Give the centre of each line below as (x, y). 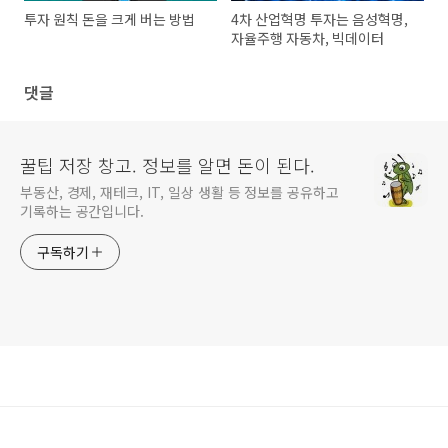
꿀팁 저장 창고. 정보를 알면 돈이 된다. (167, 165)
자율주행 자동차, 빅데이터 (308, 38)
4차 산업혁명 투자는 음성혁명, (320, 19)
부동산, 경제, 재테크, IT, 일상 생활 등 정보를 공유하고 (179, 192)
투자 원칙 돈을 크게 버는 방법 (109, 19)
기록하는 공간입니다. (82, 211)
